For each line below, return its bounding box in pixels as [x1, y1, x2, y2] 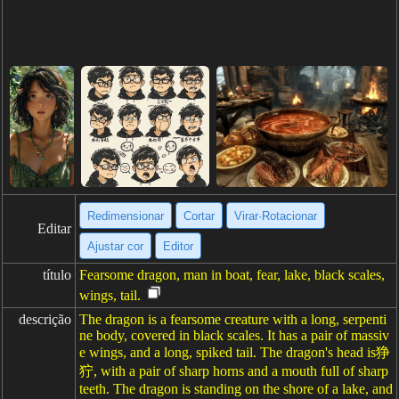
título [43, 267, 71, 282]
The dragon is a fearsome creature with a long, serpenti [79, 312, 387, 327]
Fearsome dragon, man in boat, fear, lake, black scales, [79, 267, 385, 282]
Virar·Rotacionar [234, 208, 317, 223]
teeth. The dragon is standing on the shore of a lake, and [79, 381, 393, 396]
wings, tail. [79, 288, 141, 303]
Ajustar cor [87, 239, 143, 253]
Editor [163, 239, 193, 253]
